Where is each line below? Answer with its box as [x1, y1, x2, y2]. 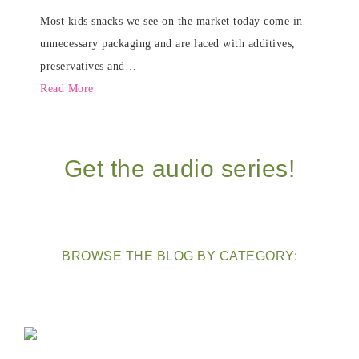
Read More [40, 83, 94, 95]
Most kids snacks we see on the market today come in [40, 15, 303, 27]
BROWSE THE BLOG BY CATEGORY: [62, 249, 297, 263]
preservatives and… [40, 60, 136, 72]
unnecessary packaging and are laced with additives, [40, 38, 296, 50]
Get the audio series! [63, 155, 296, 182]
